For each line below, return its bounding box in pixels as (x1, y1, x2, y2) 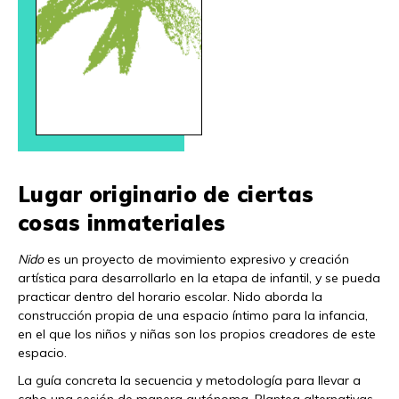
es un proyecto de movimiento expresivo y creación (44, 251, 349, 267)
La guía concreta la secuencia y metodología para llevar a (18, 372, 361, 388)
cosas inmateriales (18, 209, 226, 236)
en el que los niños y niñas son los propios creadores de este (18, 326, 376, 342)
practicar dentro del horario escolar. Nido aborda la (18, 289, 322, 305)
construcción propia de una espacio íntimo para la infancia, (18, 307, 368, 323)
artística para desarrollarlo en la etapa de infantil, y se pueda (18, 270, 380, 286)
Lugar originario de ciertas (18, 181, 314, 208)
